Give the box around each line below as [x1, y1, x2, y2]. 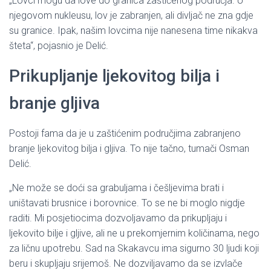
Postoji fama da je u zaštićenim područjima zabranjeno [9, 127, 241, 139]
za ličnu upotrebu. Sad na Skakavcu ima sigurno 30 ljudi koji [9, 242, 259, 254]
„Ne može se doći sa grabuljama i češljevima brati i [9, 181, 224, 194]
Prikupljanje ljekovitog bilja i [9, 65, 220, 86]
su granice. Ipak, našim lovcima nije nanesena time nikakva [9, 24, 258, 36]
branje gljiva [9, 93, 100, 113]
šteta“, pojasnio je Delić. [9, 39, 108, 51]
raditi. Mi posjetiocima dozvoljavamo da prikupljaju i [9, 212, 227, 224]
